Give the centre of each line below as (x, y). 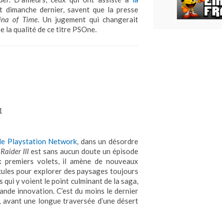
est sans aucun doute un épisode (83, 151)
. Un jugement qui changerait (88, 19)
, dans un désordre (108, 141)
